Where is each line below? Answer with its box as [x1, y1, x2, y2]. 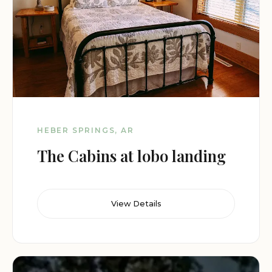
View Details [110, 199, 161, 208]
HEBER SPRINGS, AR [37, 126, 134, 135]
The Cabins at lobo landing [37, 145, 226, 166]
